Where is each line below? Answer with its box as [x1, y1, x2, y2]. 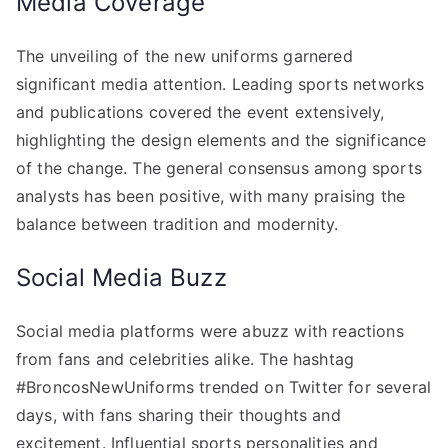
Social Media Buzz [16, 263, 227, 292]
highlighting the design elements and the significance [16, 130, 427, 150]
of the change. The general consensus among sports [16, 158, 422, 178]
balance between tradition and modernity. [16, 214, 339, 234]
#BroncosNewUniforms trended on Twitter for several [16, 377, 432, 397]
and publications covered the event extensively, [16, 102, 385, 122]
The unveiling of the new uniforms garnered [16, 46, 353, 66]
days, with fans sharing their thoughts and [16, 405, 341, 425]
